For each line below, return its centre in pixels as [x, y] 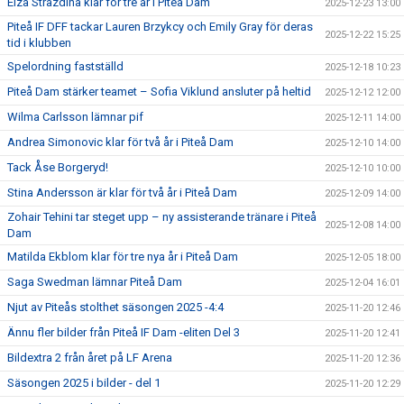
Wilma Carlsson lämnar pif [75, 116]
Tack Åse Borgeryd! [58, 167]
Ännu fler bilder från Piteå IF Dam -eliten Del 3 [124, 332]
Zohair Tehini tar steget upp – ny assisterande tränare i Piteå [162, 216]
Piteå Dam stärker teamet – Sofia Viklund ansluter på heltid [159, 91]
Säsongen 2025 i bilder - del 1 [84, 382]
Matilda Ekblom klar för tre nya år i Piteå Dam [123, 256]
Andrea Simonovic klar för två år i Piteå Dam [120, 142]
